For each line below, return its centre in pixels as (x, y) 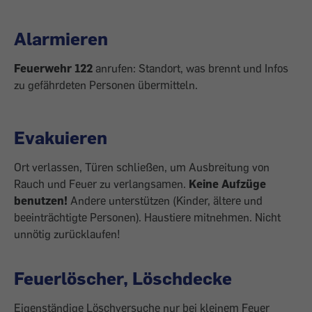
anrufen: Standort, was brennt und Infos (190, 68)
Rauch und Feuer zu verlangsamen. (101, 184)
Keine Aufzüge (227, 184)
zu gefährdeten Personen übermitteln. (106, 85)
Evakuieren (61, 137)
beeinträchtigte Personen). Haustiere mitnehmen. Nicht (147, 217)
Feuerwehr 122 (53, 68)
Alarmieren (61, 38)
